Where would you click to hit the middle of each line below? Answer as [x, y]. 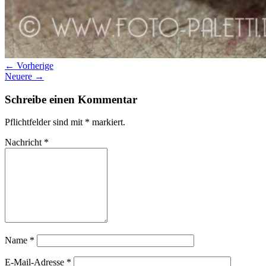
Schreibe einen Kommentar [71, 99]
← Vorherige [29, 65]
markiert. [107, 122]
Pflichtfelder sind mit [45, 122]
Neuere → [24, 76]
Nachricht [24, 142]
